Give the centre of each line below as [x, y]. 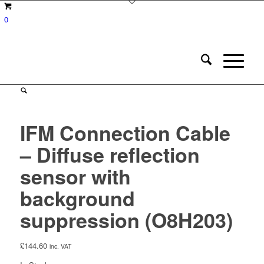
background [77, 198]
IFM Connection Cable [125, 133]
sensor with [75, 176]
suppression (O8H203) [126, 220]
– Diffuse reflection [110, 154]
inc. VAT [60, 246]
